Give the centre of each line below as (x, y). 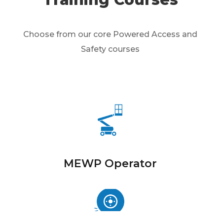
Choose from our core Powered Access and (110, 35)
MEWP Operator (110, 164)
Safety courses (110, 49)
